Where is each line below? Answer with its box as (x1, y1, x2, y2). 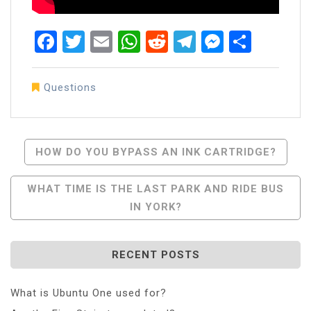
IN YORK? (129, 200, 182, 213)
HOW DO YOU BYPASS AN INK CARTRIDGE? (35, 145, 276, 158)
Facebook (57, 28, 155, 55)
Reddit (168, 28, 233, 55)
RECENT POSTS (111, 248, 200, 261)
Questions (44, 81, 96, 94)
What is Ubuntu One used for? (10, 286, 167, 299)
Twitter (85, 28, 158, 55)
